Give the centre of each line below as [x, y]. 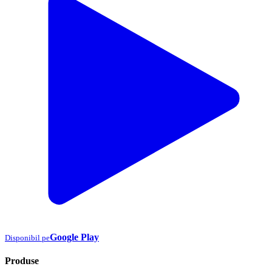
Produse [22, 261]
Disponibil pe [27, 237]
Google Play [74, 237]
